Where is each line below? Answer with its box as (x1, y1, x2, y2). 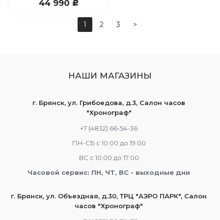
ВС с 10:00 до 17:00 (79, 154, 139, 162)
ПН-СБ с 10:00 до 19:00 (72, 139, 146, 147)
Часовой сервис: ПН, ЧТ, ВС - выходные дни (27, 168, 190, 176)
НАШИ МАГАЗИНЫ (68, 71, 152, 81)
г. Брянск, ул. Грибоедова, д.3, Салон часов (32, 99, 185, 107)
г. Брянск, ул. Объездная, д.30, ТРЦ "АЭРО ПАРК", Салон (11, 192, 207, 200)
